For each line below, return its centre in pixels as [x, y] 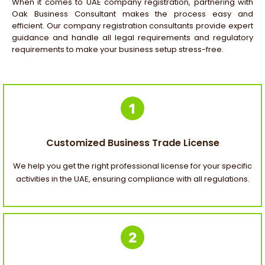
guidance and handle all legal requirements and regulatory [132, 37]
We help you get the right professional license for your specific [132, 166]
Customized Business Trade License [132, 143]
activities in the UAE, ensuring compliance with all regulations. [132, 179]
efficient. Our [38, 25]
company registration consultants [128, 25]
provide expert [224, 25]
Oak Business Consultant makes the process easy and [132, 14]
